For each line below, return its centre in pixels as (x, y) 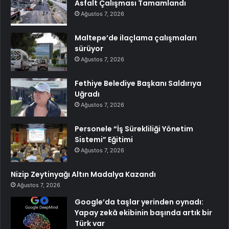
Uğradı (87, 94)
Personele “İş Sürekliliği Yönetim (134, 129)
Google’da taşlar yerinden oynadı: (139, 202)
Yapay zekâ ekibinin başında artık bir (143, 213)
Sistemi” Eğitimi (104, 140)
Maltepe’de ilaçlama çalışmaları (136, 38)
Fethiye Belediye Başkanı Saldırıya (138, 84)
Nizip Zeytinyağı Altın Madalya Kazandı (83, 175)
